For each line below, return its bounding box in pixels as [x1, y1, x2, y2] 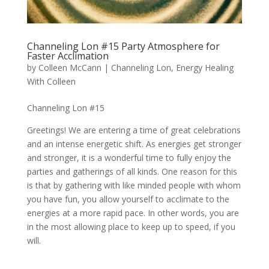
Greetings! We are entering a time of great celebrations [26, 124, 241, 136]
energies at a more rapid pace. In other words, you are [26, 207, 239, 219]
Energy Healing [175, 62, 234, 74]
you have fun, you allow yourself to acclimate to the [26, 193, 229, 205]
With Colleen [26, 76, 76, 88]
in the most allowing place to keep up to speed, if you [26, 221, 235, 233]
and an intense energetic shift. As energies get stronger [26, 138, 241, 150]
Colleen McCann [38, 62, 101, 74]
